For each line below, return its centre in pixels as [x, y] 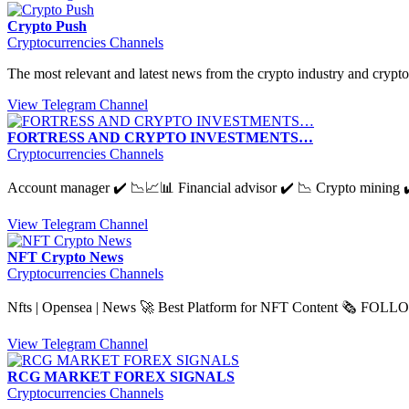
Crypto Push [47, 26]
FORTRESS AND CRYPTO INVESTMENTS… [160, 137]
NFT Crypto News [65, 257]
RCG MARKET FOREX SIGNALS [121, 376]
